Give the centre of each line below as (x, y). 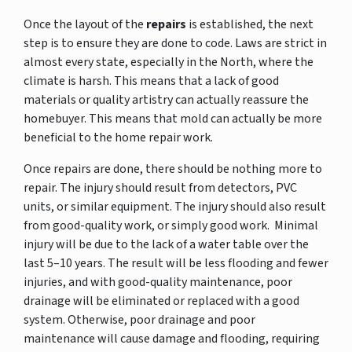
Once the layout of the (85, 24)
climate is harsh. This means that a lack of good (151, 81)
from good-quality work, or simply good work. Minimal (171, 225)
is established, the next (250, 24)
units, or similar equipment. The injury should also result (175, 206)
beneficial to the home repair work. (118, 137)
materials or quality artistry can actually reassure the (166, 99)
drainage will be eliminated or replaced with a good (161, 301)
